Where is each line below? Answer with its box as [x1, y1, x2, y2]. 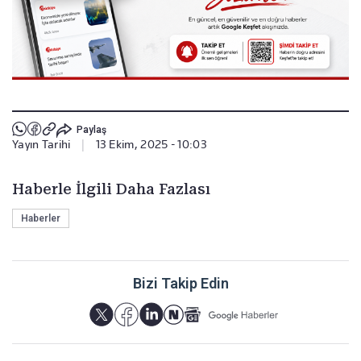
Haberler [21, 212, 60, 224]
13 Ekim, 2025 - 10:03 [95, 137, 207, 151]
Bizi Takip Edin [132, 274, 229, 292]
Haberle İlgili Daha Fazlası [12, 180, 210, 197]
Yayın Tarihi [12, 137, 71, 151]
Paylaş [76, 124, 106, 136]
